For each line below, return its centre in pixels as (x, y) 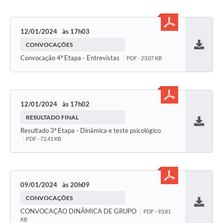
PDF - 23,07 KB (144, 58)
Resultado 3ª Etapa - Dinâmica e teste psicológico (91, 131)
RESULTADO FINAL (52, 117)
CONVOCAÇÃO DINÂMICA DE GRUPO (79, 211)
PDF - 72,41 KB (44, 139)
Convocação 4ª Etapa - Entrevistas (71, 58)
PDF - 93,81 (157, 212)
